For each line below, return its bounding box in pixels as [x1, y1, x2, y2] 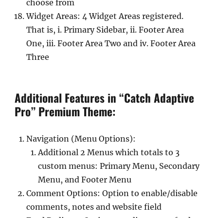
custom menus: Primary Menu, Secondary [38, 161, 200, 171]
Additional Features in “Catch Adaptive [15, 90, 194, 106]
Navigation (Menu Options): [26, 134, 136, 144]
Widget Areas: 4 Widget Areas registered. [26, 11, 183, 21]
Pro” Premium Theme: [15, 103, 115, 120]
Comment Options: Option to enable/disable [26, 188, 198, 198]
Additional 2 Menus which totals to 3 [38, 147, 180, 157]
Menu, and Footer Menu [38, 175, 131, 184]
